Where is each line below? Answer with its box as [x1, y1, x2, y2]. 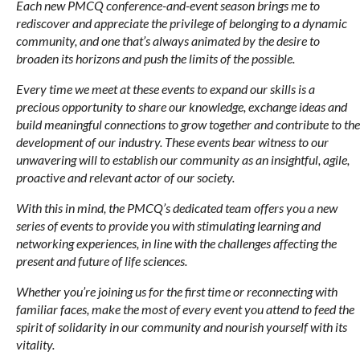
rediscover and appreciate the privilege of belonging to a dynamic [16, 14, 347, 31]
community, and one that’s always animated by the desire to [16, 32, 320, 48]
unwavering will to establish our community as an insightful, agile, [16, 151, 350, 167]
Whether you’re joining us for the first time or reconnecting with [16, 283, 337, 299]
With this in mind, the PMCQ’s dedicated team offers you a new [16, 199, 337, 215]
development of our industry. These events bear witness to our [16, 133, 329, 149]
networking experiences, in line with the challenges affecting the [16, 235, 337, 251]
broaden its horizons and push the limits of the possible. [16, 50, 295, 66]
